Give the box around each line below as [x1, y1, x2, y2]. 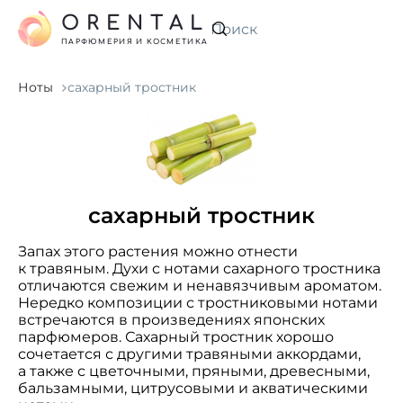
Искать [208, 28, 260, 46]
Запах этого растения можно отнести [18, 243, 298, 260]
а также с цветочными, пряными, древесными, [18, 363, 370, 380]
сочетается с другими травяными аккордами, [18, 345, 361, 363]
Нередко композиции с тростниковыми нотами [18, 294, 378, 311]
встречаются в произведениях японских [18, 311, 325, 328]
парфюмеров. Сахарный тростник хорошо [18, 328, 334, 345]
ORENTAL [61, 12, 210, 34]
